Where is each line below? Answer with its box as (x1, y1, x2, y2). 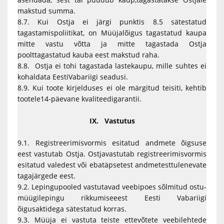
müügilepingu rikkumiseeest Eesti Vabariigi (17, 193, 206, 202)
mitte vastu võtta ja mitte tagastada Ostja (17, 39, 206, 48)
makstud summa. (17, 6, 75, 15)
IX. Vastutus (89, 116, 135, 125)
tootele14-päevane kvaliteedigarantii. (17, 94, 143, 103)
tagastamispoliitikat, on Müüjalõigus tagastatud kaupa (17, 28, 206, 37)
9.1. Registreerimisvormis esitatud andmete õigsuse (17, 138, 206, 147)
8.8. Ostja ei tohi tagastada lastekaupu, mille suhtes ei (17, 61, 206, 70)
